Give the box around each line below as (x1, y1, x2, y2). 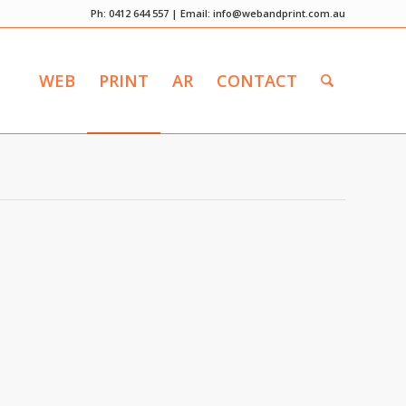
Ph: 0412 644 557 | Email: (91, 6, 213, 20)
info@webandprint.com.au (213, 6, 345, 20)
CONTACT (216, 70, 297, 92)
